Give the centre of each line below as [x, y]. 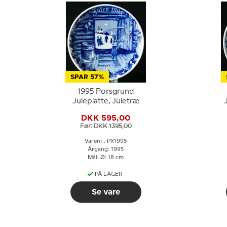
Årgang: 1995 [106, 149]
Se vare [106, 192]
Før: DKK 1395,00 [106, 126]
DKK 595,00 [106, 118]
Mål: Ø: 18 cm [106, 158]
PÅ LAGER [109, 174]
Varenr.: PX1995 [106, 141]
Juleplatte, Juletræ [106, 101]
